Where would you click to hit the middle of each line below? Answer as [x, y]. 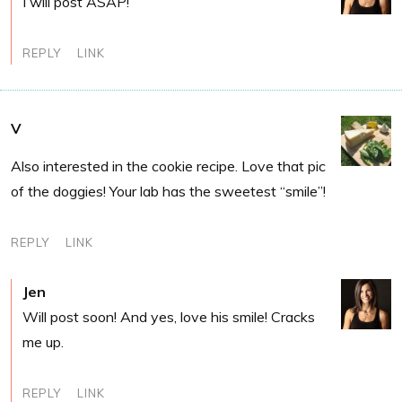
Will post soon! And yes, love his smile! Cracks [169, 316]
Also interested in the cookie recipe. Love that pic [168, 166]
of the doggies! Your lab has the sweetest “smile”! [168, 191]
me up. [43, 341]
